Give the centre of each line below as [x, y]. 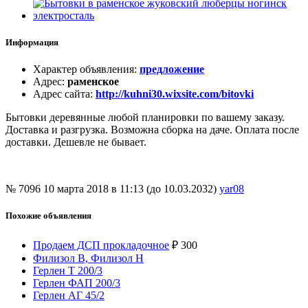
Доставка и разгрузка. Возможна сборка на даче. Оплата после [152, 130]
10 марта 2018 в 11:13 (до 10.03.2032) [131, 189]
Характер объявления [84, 69]
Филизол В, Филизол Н [88, 258]
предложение [172, 69]
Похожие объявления [48, 216]
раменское [93, 82]
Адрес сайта [62, 94]
